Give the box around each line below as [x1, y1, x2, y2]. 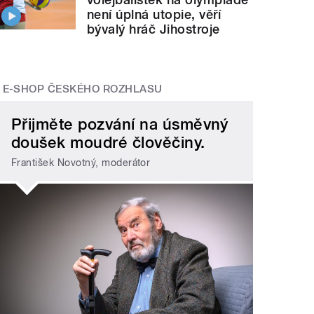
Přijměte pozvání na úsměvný [11, 115, 228, 134]
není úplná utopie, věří [87, 6, 221, 22]
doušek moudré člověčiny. [11, 133, 205, 152]
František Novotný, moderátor [11, 156, 151, 168]
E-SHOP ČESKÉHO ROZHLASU [2, 82, 163, 95]
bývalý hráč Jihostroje [87, 21, 220, 36]
